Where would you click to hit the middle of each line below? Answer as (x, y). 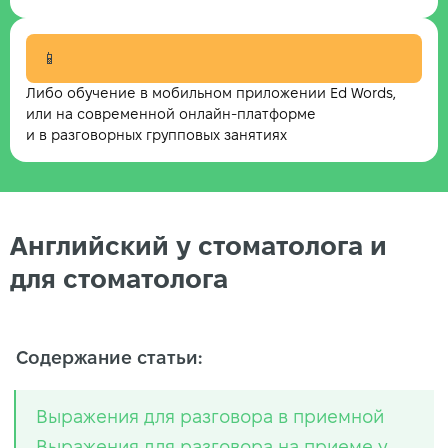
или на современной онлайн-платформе (171, 114)
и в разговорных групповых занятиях (156, 135)
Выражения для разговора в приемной (210, 416)
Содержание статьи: (109, 357)
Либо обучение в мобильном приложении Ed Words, (211, 93)
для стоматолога (119, 279)
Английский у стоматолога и (198, 246)
